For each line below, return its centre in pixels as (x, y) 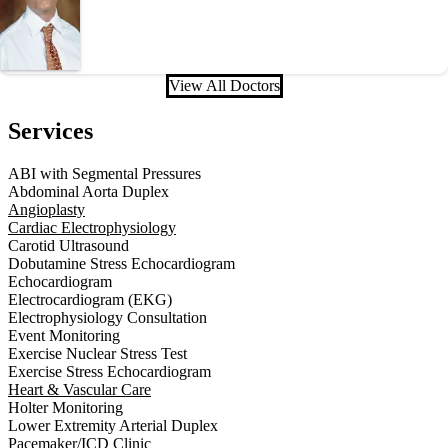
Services (50, 130)
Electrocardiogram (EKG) (90, 299)
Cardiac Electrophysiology (92, 227)
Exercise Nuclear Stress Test (97, 353)
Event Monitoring (64, 335)
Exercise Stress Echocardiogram (109, 371)
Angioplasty (46, 209)
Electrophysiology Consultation (107, 317)
